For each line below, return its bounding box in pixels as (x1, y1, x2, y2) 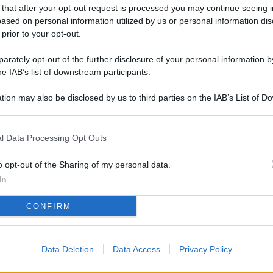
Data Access (112, 244, 160, 254)
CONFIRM (26, 201, 71, 211)
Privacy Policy (179, 244, 232, 254)
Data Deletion (41, 244, 94, 254)
